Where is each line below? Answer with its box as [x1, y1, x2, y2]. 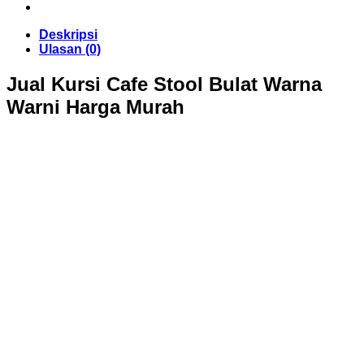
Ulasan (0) [39, 42, 101, 57]
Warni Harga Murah [6, 96, 184, 119]
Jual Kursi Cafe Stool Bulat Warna [6, 73, 322, 96]
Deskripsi [39, 28, 97, 42]
